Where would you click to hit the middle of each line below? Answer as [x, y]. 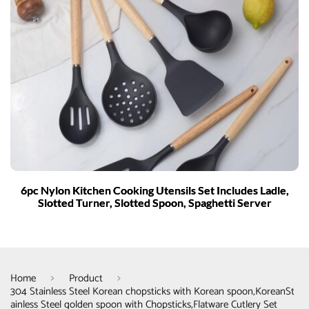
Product [86, 278]
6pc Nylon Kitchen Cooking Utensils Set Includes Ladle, [154, 190]
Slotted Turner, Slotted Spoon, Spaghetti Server [154, 202]
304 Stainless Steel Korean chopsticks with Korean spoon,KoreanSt [152, 291]
